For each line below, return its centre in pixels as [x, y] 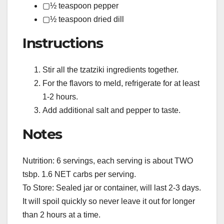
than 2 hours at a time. [61, 215]
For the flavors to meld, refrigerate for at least [121, 83]
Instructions [63, 43]
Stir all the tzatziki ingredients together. [110, 69]
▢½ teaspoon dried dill [83, 19]
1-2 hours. [60, 96]
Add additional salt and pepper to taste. [111, 110]
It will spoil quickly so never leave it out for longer [109, 201]
